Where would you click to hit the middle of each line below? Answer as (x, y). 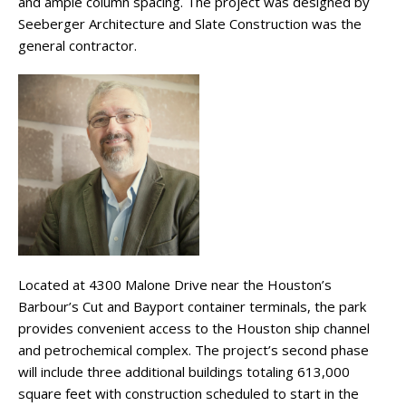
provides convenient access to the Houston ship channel (194, 329)
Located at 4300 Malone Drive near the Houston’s (175, 285)
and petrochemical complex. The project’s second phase (193, 350)
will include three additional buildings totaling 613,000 (184, 372)
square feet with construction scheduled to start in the (188, 394)
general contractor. (77, 46)
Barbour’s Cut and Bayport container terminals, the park (192, 307)
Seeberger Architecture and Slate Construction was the (190, 24)
